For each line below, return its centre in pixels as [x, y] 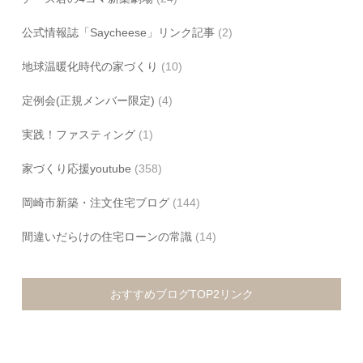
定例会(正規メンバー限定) [89, 100]
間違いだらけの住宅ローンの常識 [107, 236]
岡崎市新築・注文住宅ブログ [96, 202]
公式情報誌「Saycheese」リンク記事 [119, 32]
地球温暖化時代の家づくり [90, 66]
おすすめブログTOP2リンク [181, 294]
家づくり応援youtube [77, 168]
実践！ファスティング [79, 134]
